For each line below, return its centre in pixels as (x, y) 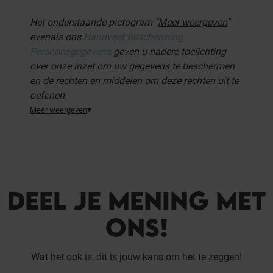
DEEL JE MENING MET (136, 200)
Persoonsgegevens (70, 51)
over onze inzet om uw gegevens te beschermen (132, 66)
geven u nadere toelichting (168, 51)
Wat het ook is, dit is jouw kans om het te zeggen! (136, 257)
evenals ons (57, 37)
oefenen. (48, 95)
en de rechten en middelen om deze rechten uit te (134, 81)
